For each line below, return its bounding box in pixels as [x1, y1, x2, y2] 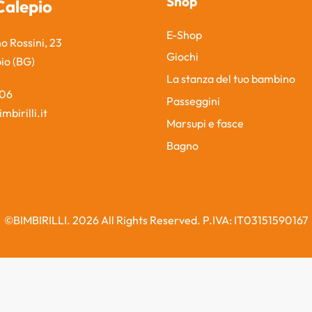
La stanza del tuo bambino [166, 72, 295, 86]
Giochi [166, 49, 198, 64]
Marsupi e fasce [166, 116, 244, 130]
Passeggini [166, 93, 220, 108]
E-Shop [166, 27, 202, 42]
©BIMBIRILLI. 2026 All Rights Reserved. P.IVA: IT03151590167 [4, 212, 308, 227]
